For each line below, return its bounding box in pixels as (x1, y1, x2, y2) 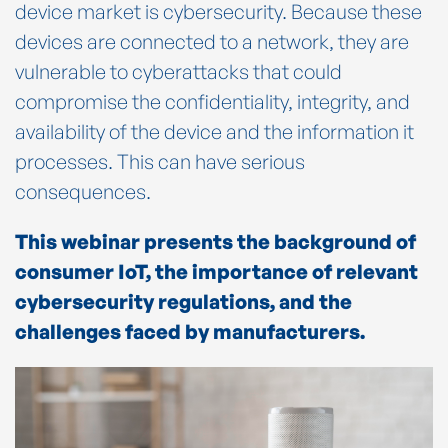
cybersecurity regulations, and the (15, 288, 352, 314)
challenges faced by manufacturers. (15, 318, 365, 344)
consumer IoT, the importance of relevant (15, 258, 418, 284)
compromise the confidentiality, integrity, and (15, 88, 410, 114)
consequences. (15, 178, 151, 204)
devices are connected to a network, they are (15, 28, 409, 54)
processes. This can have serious (15, 148, 305, 174)
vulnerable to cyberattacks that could (15, 58, 342, 84)
